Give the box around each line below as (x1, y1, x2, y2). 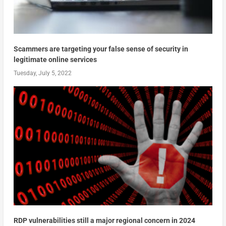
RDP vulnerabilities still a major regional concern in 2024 (13, 216, 195, 224)
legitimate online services (13, 55, 97, 64)
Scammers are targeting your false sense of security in (13, 44, 188, 53)
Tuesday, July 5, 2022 (13, 69, 72, 77)
